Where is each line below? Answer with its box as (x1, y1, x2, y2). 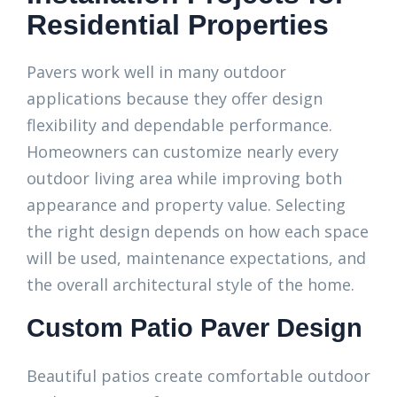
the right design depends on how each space (27, 221, 369, 242)
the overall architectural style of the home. (27, 274, 354, 295)
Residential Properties (27, 9, 329, 41)
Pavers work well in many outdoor (27, 61, 286, 82)
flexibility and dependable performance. (27, 114, 332, 136)
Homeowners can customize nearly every (27, 141, 339, 162)
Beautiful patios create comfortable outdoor (27, 365, 370, 386)
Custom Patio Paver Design (27, 314, 362, 342)
